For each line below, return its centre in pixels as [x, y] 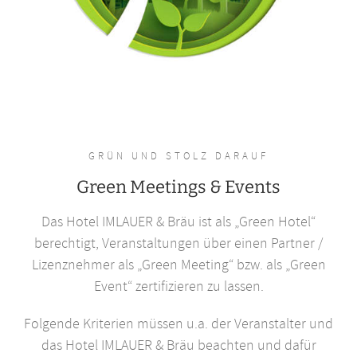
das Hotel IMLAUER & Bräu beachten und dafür [178, 345]
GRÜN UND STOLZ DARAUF [178, 155]
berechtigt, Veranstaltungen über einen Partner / [178, 243]
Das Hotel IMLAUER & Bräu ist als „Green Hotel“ [178, 222]
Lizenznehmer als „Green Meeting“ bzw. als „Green [178, 265]
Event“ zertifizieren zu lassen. [178, 286]
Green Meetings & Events [178, 186]
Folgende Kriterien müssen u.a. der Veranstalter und [178, 324]
